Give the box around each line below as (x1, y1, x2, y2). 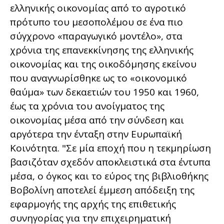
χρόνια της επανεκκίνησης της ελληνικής (10, 43, 193, 56)
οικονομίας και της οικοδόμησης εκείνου (10, 57, 196, 70)
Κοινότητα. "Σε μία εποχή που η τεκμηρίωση (10, 141, 211, 154)
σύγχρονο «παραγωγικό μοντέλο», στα (10, 29, 182, 42)
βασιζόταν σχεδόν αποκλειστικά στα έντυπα (10, 155, 210, 168)
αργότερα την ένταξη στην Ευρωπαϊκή (10, 127, 182, 140)
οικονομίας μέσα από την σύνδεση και (10, 113, 184, 126)
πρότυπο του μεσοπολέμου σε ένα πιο (10, 15, 183, 28)
